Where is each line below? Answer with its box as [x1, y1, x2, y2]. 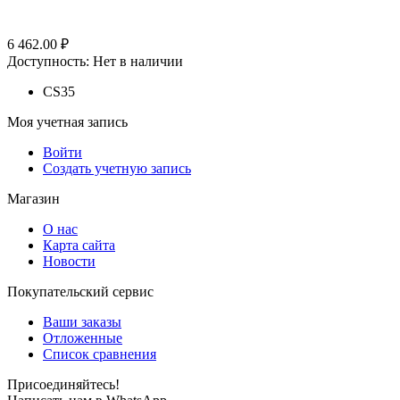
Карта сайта [43, 237, 115, 254]
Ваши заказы [43, 314, 121, 330]
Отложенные [43, 330, 122, 346]
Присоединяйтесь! [7, 377, 120, 393]
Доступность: [7, 54, 89, 70]
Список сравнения [43, 346, 156, 362]
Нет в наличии [93, 54, 183, 70]
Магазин [7, 191, 60, 207]
